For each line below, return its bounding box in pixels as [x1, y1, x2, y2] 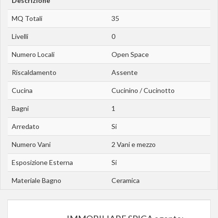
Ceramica [111, 176, 140, 185]
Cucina [12, 86, 33, 95]
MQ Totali [12, 14, 42, 23]
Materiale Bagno [12, 176, 61, 185]
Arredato [12, 122, 39, 131]
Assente [111, 68, 138, 77]
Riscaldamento [12, 68, 56, 77]
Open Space [111, 50, 149, 59]
